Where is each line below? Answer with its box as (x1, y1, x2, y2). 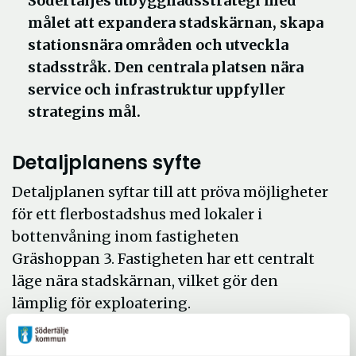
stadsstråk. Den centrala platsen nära (28, 58, 304, 76)
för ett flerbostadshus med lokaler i (12, 205, 262, 223)
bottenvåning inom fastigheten (12, 227, 239, 246)
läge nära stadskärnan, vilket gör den (12, 272, 278, 290)
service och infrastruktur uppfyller (28, 80, 285, 99)
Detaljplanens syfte (12, 149, 201, 176)
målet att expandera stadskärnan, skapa (28, 14, 323, 32)
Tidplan (12, 327, 87, 354)
